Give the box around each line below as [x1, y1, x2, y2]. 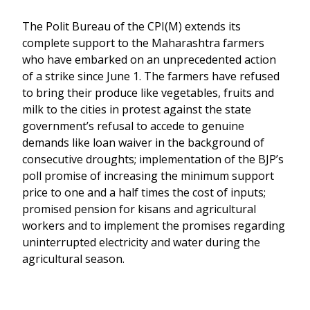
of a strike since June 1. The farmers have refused [22, 69, 280, 84]
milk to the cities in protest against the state [22, 102, 251, 117]
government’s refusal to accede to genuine [22, 118, 244, 134]
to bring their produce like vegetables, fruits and [22, 85, 274, 100]
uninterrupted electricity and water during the [22, 235, 260, 250]
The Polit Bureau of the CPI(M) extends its [22, 19, 241, 34]
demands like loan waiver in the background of [22, 135, 264, 150]
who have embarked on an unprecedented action [22, 52, 276, 67]
